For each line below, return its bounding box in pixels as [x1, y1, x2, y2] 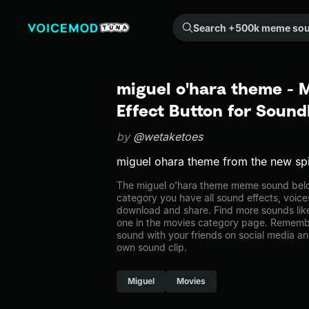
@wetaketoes [133, 130, 203, 143]
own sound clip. [117, 241, 187, 253]
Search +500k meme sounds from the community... [180, 15, 188, 27]
